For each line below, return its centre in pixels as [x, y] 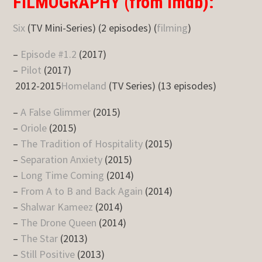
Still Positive [48, 254]
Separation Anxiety [62, 159]
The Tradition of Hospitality [82, 143]
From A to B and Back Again [82, 191]
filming [173, 27]
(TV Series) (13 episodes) [162, 85]
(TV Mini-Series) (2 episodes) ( [91, 27]
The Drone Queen [59, 222]
